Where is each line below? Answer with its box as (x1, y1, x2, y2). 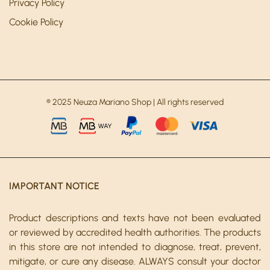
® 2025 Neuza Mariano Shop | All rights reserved (46, 97, 224, 108)
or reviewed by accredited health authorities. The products (9, 227, 261, 239)
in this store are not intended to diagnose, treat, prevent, (9, 241, 261, 253)
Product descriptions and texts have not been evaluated (9, 212, 261, 224)
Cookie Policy (9, 16, 63, 28)
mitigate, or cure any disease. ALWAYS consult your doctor (9, 256, 261, 268)
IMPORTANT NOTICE (9, 180, 99, 192)
